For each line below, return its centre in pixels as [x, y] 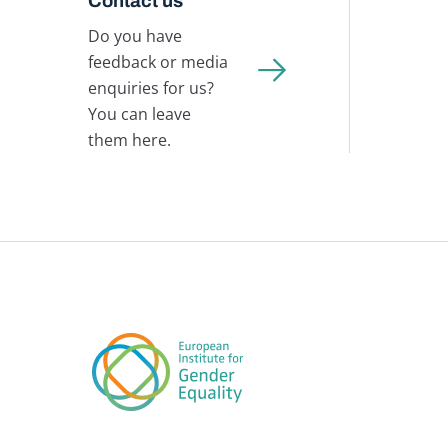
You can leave [139, 114]
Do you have [134, 36]
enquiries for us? [150, 88]
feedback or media [157, 62]
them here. [129, 140]
